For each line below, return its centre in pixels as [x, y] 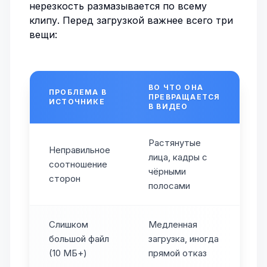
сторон [65, 178]
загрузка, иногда [184, 239]
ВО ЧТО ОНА [176, 87]
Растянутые [175, 143]
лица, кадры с [178, 157]
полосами [169, 186]
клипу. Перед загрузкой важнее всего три [131, 20]
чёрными [167, 171]
